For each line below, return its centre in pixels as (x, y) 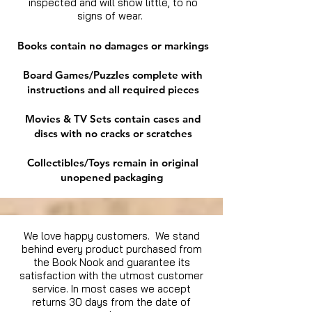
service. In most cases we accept (111, 289)
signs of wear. (113, 16)
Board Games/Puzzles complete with (113, 75)
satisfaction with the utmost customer (111, 276)
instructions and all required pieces (113, 90)
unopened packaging (113, 178)
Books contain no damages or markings (113, 46)
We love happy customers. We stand (111, 236)
